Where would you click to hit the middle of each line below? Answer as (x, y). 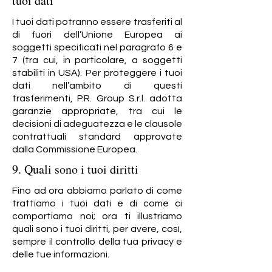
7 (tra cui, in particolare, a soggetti (97, 60)
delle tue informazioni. (61, 254)
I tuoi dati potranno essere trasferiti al (97, 22)
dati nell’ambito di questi (97, 86)
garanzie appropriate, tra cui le (97, 111)
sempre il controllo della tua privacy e (97, 242)
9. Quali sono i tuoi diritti (75, 169)
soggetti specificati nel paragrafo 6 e (97, 47)
